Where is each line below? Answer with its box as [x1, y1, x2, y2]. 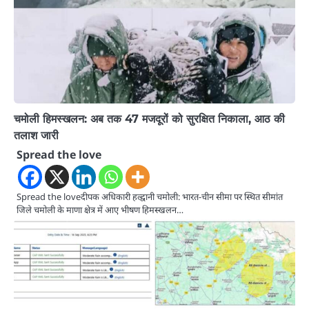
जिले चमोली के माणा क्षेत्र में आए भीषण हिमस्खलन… [17, 203, 183, 216]
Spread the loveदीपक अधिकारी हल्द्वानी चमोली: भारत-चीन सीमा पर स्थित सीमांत [17, 190, 283, 203]
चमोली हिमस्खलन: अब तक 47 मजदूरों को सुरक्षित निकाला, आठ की [14, 111, 285, 126]
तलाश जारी [14, 128, 59, 142]
